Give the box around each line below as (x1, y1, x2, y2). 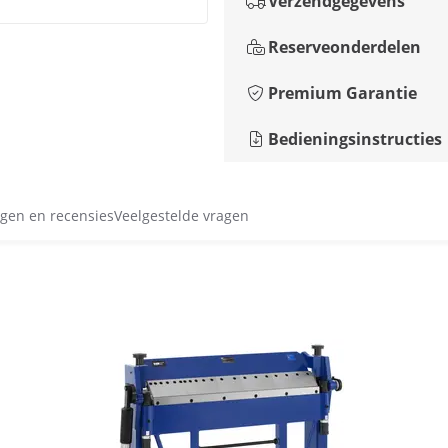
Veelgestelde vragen (114, 206, 249, 225)
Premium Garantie (268, 82, 417, 104)
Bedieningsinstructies (268, 128, 442, 150)
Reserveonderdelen (268, 36, 421, 58)
